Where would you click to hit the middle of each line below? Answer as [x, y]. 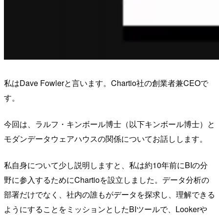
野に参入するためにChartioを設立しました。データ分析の [107, 180]
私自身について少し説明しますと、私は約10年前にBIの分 [106, 165]
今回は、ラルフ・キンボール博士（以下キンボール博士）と [109, 124]
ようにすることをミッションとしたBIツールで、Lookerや [106, 209]
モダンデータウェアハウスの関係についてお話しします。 [106, 139]
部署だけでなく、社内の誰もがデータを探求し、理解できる [109, 195]
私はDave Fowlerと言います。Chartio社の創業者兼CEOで [106, 83]
